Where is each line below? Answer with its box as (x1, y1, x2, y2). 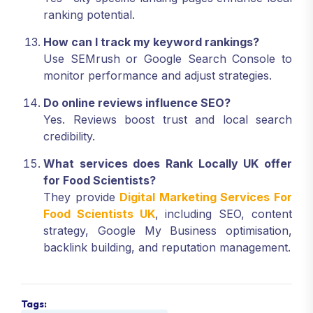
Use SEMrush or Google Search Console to (43, 52, 292, 66)
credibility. (43, 129, 95, 144)
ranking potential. (43, 8, 135, 22)
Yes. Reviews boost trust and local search (43, 112, 292, 127)
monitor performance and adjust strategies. (43, 68, 272, 83)
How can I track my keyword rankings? (43, 35, 259, 50)
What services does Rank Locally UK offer (43, 156, 292, 171)
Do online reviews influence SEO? (43, 96, 231, 110)
